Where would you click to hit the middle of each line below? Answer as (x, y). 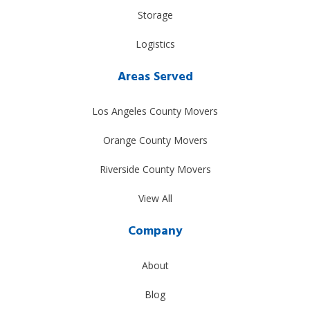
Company (155, 231)
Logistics (155, 44)
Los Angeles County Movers (155, 111)
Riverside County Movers (155, 169)
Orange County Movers (155, 140)
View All (155, 198)
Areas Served (155, 77)
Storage (155, 15)
